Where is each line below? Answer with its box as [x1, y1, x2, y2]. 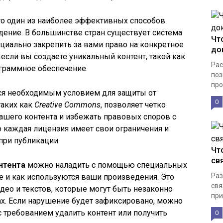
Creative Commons [34, 100, 101, 110]
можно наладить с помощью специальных [25, 160, 187, 170]
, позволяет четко [101, 100, 166, 110]
